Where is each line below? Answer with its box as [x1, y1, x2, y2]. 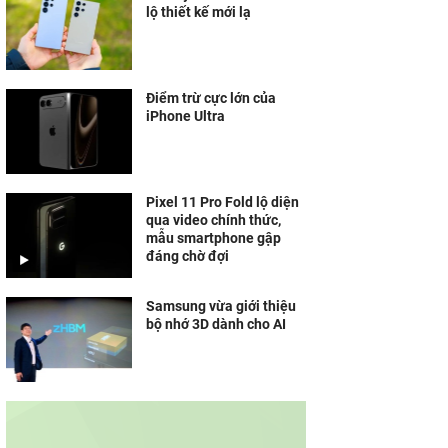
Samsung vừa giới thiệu [146, 298, 296, 314]
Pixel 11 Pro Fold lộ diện [146, 194, 299, 210]
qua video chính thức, [146, 212, 281, 228]
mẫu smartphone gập [146, 230, 281, 246]
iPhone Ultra [146, 108, 225, 124]
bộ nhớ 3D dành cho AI [146, 316, 286, 332]
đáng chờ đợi [146, 248, 229, 264]
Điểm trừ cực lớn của [146, 90, 276, 106]
